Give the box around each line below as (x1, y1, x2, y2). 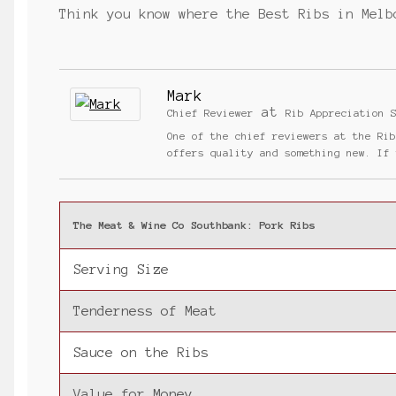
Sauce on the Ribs (73, 345, 209, 360)
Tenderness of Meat (73, 303, 217, 318)
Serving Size (73, 262, 170, 277)
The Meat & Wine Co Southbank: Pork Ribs (73, 218, 316, 231)
